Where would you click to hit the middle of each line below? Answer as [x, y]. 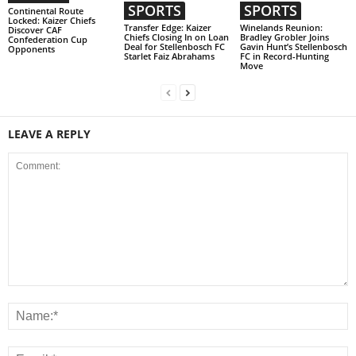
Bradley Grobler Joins [284, 37]
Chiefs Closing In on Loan [176, 37]
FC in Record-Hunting [284, 56]
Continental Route [46, 11]
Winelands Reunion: [281, 28]
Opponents [31, 49]
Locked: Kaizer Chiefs [52, 21]
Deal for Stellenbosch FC [174, 47]
